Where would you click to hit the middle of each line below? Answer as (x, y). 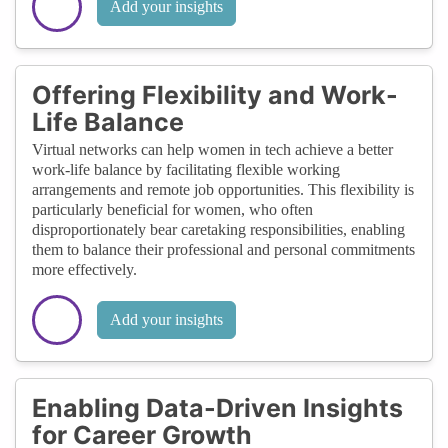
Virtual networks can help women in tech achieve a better (212, 149)
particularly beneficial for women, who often (172, 209)
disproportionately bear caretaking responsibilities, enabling (218, 229)
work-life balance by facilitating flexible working (186, 169)
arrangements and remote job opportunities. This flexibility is (223, 189)
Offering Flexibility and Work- (215, 94)
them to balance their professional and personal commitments (223, 249)
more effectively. (84, 269)
